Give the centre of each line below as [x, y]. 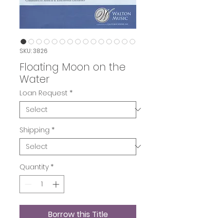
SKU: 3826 [34, 51]
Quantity [34, 167]
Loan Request [44, 93]
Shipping [35, 130]
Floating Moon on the [73, 67]
